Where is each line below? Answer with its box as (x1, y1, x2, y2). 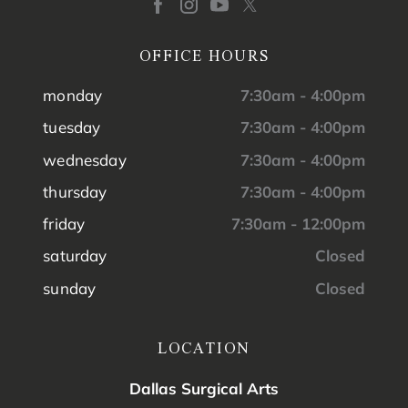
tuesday (43, 117, 101, 138)
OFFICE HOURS (138, 37, 270, 73)
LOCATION (157, 331, 251, 366)
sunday (43, 278, 97, 298)
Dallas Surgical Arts (129, 378, 279, 398)
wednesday (43, 149, 127, 169)
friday (43, 214, 86, 234)
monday (43, 86, 103, 105)
